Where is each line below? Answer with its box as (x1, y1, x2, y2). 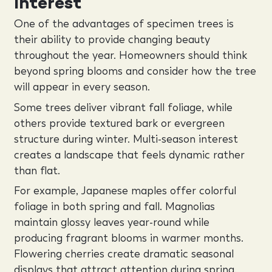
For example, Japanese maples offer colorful (13, 184, 236, 197)
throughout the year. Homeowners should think (13, 49, 247, 62)
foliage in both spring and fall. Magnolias (13, 200, 215, 213)
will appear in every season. (13, 80, 150, 93)
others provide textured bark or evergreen (13, 116, 225, 130)
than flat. (13, 163, 60, 177)
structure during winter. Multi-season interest (13, 132, 238, 146)
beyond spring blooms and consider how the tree (13, 64, 256, 78)
